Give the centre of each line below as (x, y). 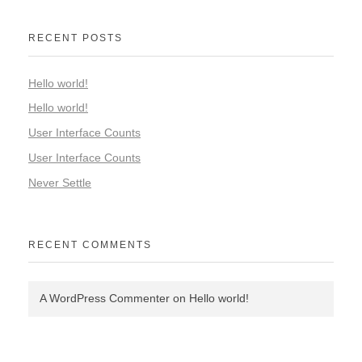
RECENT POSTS (76, 38)
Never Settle (60, 182)
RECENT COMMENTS (90, 244)
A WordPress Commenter (105, 299)
